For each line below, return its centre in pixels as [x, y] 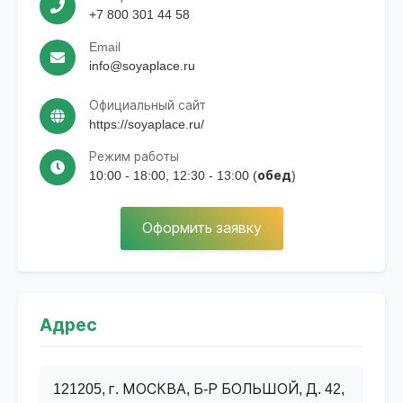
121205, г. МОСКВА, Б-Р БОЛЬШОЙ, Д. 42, [199, 389]
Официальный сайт [148, 106]
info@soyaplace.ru [142, 66]
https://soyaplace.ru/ [147, 125]
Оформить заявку [201, 228]
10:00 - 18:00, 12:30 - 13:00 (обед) [193, 176]
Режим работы [134, 157]
